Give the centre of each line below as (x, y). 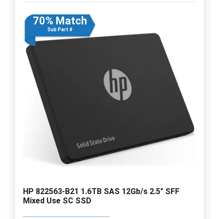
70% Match (60, 21)
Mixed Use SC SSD (57, 200)
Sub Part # (60, 29)
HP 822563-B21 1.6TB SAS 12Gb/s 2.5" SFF (101, 191)
